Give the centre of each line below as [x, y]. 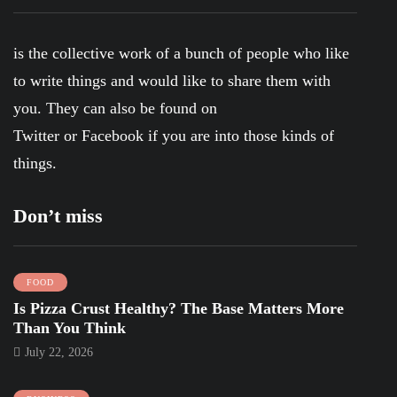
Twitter [36, 135]
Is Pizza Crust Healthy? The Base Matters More [179, 308]
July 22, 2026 [59, 352]
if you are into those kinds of [239, 135]
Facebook [113, 135]
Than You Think [70, 327]
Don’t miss [58, 215]
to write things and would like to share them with [172, 80]
